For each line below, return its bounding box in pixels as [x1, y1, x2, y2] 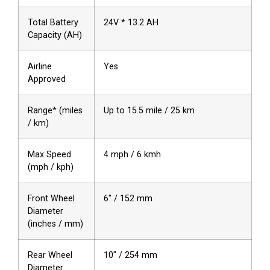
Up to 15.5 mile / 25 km [104, 105, 195, 116]
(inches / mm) [28, 218, 83, 229]
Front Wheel [28, 193, 75, 204]
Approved [28, 74, 66, 84]
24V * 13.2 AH [104, 17, 159, 28]
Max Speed [28, 149, 71, 160]
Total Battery [28, 17, 78, 28]
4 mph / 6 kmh [104, 149, 161, 160]
